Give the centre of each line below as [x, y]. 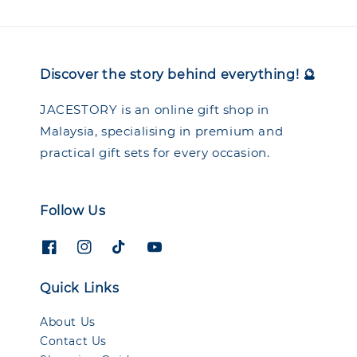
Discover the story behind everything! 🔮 [178, 75]
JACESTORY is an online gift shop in [155, 110]
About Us [68, 322]
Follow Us [73, 211]
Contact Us [73, 341]
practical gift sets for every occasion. [155, 153]
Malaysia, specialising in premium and [162, 131]
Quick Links [80, 288]
